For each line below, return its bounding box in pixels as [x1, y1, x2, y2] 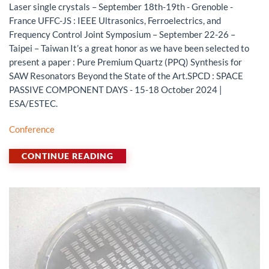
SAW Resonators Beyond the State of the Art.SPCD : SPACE [9, 70, 243, 81]
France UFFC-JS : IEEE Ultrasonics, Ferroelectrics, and [9, 14, 221, 26]
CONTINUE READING [22, 151, 113, 162]
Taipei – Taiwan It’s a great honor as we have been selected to [9, 42, 249, 53]
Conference [9, 123, 55, 134]
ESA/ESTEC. [9, 97, 58, 109]
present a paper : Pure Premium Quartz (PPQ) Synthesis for [9, 56, 242, 67]
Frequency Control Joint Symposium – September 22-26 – [9, 28, 235, 40]
